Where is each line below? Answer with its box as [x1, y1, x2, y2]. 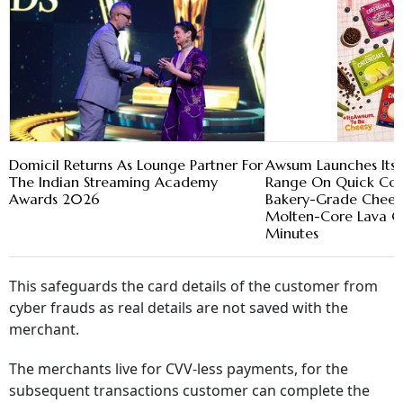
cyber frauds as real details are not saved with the [9, 298, 348, 318]
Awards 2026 [9, 190, 100, 209]
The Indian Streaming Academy [9, 173, 218, 192]
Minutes [265, 224, 319, 243]
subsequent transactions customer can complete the [9, 381, 370, 401]
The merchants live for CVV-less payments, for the [9, 359, 348, 380]
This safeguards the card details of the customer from [9, 276, 378, 297]
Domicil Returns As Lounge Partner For [9, 156, 263, 175]
